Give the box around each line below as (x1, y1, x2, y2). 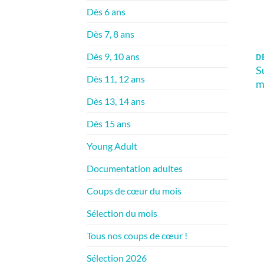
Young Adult (87, 140, 137, 151)
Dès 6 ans (87, 5, 126, 17)
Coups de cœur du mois (87, 184, 181, 196)
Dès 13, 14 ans (87, 95, 145, 107)
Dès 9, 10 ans (87, 50, 140, 62)
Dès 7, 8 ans (87, 28, 134, 39)
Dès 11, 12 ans (87, 72, 145, 84)
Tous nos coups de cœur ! (87, 229, 187, 241)
